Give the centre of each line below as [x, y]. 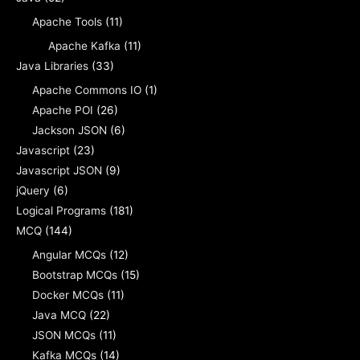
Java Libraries [52, 66]
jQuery [33, 191]
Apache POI [63, 110]
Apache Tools [67, 22]
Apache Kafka [84, 46]
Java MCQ [59, 315]
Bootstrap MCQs [75, 275]
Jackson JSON [70, 131]
